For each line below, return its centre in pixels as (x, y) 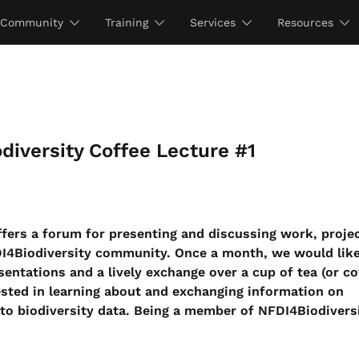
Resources (305, 22)
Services (212, 22)
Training (126, 22)
